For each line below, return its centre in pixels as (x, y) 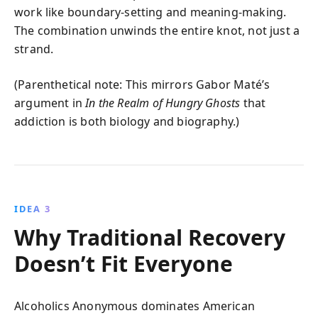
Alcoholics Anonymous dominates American (135, 306)
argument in (50, 103)
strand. (34, 49)
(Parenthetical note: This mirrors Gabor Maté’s (142, 84)
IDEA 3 (33, 209)
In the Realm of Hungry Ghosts (163, 103)
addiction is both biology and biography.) (127, 121)
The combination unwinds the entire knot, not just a (157, 31)
